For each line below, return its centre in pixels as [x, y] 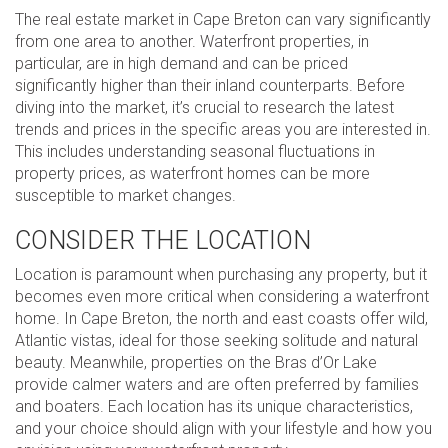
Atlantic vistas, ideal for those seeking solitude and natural [216, 340]
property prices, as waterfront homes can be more [192, 173]
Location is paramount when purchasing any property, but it [221, 274]
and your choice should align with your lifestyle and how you [223, 428]
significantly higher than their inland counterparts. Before [210, 85]
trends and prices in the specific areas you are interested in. [223, 129]
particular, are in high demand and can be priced [181, 63]
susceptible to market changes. [125, 195]
